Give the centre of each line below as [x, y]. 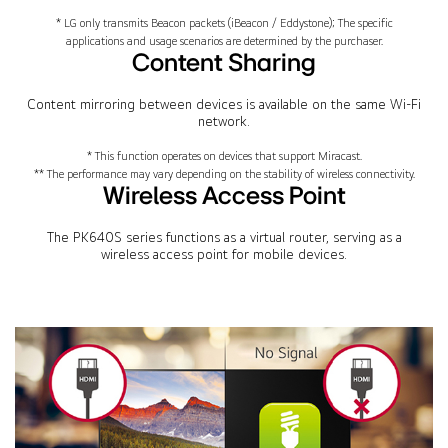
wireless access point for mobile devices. [224, 253]
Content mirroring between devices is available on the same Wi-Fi [224, 103]
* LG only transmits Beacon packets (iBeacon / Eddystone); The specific [224, 22]
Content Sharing [224, 61]
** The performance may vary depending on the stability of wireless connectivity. [224, 173]
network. [224, 120]
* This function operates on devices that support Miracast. [224, 155]
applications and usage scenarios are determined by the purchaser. [224, 40]
